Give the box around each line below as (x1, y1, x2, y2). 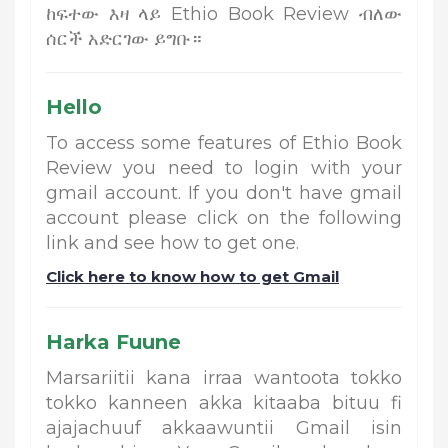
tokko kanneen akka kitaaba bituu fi (46, 392, 402, 415)
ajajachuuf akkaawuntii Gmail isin (46, 417, 402, 440)
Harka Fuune (46, 330, 181, 355)
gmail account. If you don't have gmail (46, 182, 402, 205)
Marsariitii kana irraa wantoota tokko (46, 367, 402, 390)
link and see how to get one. (46, 232, 299, 255)
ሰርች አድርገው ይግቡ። (46, 28, 202, 51)
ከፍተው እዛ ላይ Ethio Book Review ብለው (46, 3, 402, 26)
